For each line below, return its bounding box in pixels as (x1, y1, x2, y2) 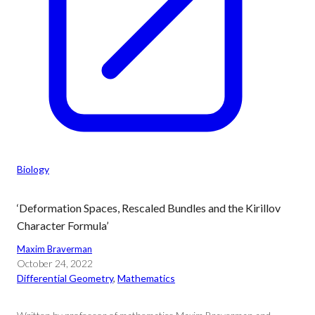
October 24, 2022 (17, 257, 93, 269)
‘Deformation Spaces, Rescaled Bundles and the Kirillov (17, 201, 281, 214)
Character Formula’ (17, 219, 108, 232)
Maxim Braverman (17, 243, 92, 255)
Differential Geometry (17, 272, 113, 284)
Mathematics (117, 272, 175, 284)
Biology (17, 163, 49, 175)
